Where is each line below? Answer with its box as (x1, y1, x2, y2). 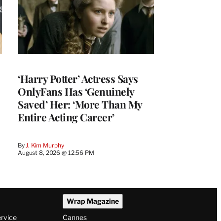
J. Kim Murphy (26, 142, 64, 149)
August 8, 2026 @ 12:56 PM (18, 149, 94, 157)
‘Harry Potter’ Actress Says (18, 72, 138, 86)
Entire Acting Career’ (18, 110, 114, 124)
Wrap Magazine (66, 196, 119, 205)
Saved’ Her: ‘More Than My (18, 97, 142, 111)
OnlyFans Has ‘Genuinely (18, 84, 134, 99)
